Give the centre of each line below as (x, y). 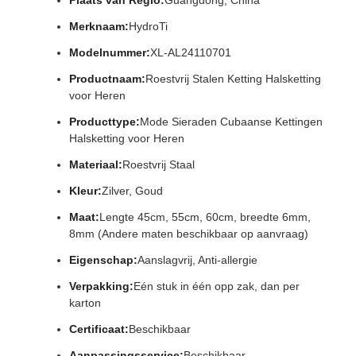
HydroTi (148, 26)
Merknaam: (99, 26)
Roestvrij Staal (159, 164)
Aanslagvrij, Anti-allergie (197, 260)
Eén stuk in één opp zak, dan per (217, 286)
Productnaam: (107, 79)
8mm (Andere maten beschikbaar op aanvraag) (189, 234)
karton (85, 303)
